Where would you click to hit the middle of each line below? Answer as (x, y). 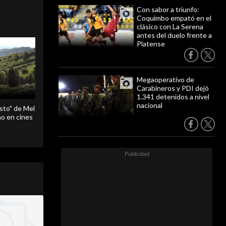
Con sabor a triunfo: (168, 9)
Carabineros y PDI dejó (173, 88)
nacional (150, 105)
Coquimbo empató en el (174, 18)
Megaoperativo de (165, 79)
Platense (151, 44)
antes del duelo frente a (174, 35)
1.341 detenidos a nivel (173, 97)
